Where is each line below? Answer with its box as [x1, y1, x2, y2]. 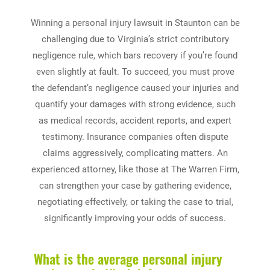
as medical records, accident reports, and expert [39, 115, 231, 126]
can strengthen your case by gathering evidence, [39, 180, 231, 191]
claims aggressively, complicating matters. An [42, 147, 228, 159]
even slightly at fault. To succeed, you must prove [36, 66, 234, 77]
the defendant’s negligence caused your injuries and [31, 82, 239, 93]
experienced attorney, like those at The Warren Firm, [31, 163, 239, 175]
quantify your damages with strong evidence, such [34, 98, 236, 110]
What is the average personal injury [30, 248, 222, 268]
